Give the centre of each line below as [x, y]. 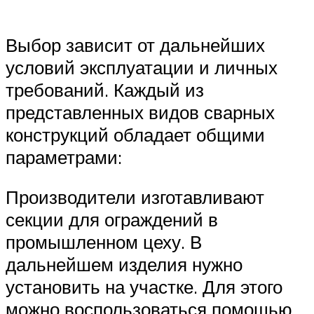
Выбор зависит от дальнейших [135, 45]
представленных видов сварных [140, 112]
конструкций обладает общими [135, 134]
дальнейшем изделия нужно [124, 265]
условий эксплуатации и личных [142, 67]
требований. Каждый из [105, 89]
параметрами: [64, 157]
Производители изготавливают [135, 197]
